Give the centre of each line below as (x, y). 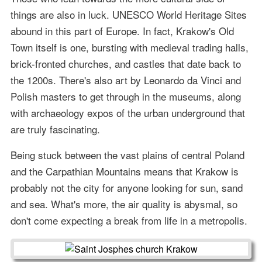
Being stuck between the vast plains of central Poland (127, 154)
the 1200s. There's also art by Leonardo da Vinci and (125, 80)
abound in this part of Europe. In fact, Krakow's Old (122, 30)
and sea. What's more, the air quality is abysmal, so (124, 204)
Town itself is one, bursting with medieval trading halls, (129, 47)
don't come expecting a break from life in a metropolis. (129, 220)
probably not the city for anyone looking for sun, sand (126, 187)
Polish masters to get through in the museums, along (125, 96)
